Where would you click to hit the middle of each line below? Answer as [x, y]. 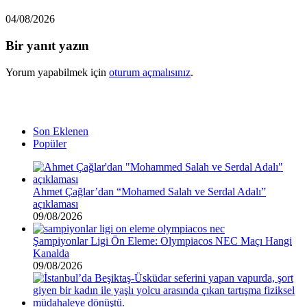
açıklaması [56, 204]
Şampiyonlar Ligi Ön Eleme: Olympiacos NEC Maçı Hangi [162, 241]
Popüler [50, 143]
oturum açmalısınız [150, 72]
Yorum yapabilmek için [57, 72]
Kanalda [51, 253]
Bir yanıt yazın [47, 46]
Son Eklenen [61, 131]
